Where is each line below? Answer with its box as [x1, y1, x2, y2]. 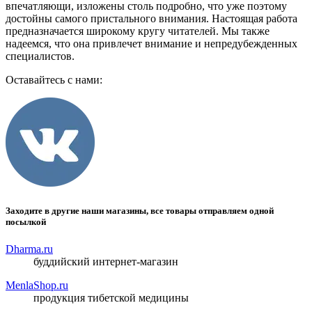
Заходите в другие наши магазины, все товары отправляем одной [6, 205, 274, 216]
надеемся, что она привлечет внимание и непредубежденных [6, 38, 297, 50]
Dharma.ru [6, 242, 53, 255]
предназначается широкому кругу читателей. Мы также [6, 25, 270, 38]
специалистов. [6, 50, 75, 63]
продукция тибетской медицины [33, 291, 189, 304]
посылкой [6, 216, 46, 227]
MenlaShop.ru [6, 279, 68, 291]
